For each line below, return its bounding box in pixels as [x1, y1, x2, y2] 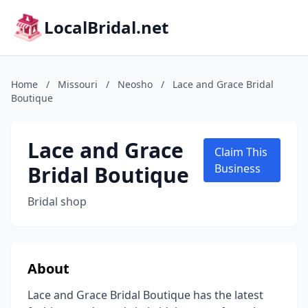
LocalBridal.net [44, 16, 168, 38]
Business [214, 161, 261, 176]
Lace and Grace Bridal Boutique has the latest [27, 287, 263, 302]
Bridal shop [27, 194, 87, 209]
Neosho [118, 78, 153, 91]
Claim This [214, 144, 267, 159]
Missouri [58, 78, 98, 91]
